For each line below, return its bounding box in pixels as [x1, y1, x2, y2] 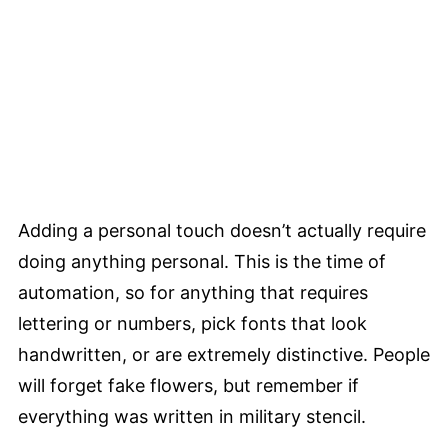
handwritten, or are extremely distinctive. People [18, 343, 430, 365]
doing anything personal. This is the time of [18, 250, 386, 272]
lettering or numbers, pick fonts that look [18, 312, 367, 334]
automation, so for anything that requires [18, 281, 368, 303]
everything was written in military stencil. [18, 405, 366, 427]
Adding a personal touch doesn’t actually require [18, 219, 426, 241]
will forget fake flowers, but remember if [18, 374, 359, 396]
